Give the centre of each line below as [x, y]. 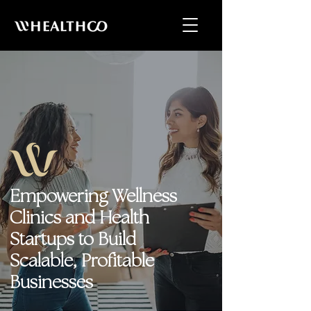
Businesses [53, 284]
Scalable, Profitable [82, 262]
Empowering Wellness [93, 197]
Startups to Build [73, 241]
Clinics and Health [79, 219]
